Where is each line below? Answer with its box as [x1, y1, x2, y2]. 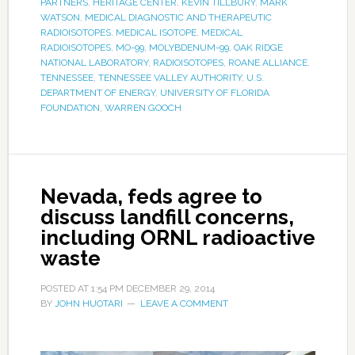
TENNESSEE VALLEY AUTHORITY [97, 72, 242, 84]
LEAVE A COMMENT [139, 298, 228, 310]
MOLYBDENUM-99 [148, 42, 229, 54]
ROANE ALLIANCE [227, 57, 307, 69]
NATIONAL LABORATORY [40, 57, 148, 69]
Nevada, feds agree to [40, 185, 262, 209]
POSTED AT [40, 283, 91, 295]
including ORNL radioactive [40, 226, 315, 250]
